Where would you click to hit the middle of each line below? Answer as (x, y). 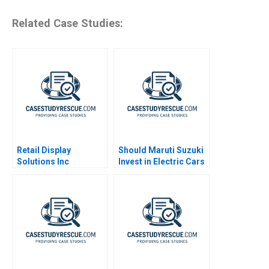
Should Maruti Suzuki (161, 150)
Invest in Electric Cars (162, 161)
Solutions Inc (43, 161)
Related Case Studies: (68, 23)
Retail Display (44, 150)
